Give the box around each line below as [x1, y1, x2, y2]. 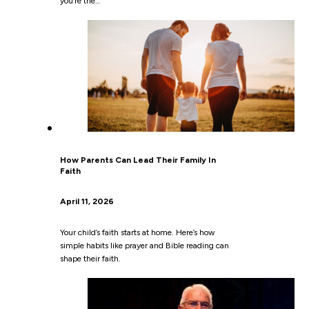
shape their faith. [59, 254, 121, 264]
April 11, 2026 [59, 197, 114, 207]
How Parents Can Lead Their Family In [59, 155, 216, 166]
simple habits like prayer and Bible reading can [59, 241, 229, 251]
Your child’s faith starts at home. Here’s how [59, 228, 215, 238]
